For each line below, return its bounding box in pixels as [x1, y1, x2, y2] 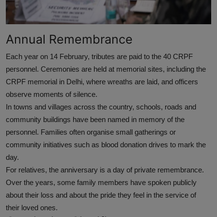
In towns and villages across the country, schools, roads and [6, 103, 196, 111]
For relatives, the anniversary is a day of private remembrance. [6, 166, 204, 174]
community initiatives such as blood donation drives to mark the [6, 140, 206, 149]
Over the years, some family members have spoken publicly [6, 178, 197, 187]
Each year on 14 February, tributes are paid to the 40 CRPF [6, 52, 193, 61]
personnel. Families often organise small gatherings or [6, 128, 176, 137]
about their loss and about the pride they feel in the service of [6, 191, 196, 200]
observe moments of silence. [6, 90, 97, 99]
